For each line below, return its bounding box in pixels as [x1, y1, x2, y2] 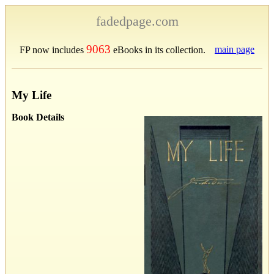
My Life [12, 88, 51, 102]
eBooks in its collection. [111, 45, 206, 55]
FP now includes [20, 45, 86, 55]
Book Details [12, 111, 64, 122]
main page [215, 44, 254, 54]
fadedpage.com [95, 13, 179, 29]
